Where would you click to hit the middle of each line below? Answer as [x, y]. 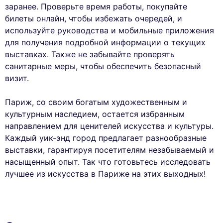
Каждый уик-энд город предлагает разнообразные [106, 138]
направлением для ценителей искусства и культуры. [109, 126]
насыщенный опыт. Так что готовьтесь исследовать [108, 162]
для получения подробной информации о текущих [105, 43]
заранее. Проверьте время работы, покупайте [96, 7]
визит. [17, 78]
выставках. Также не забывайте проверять [90, 55]
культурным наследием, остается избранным [95, 114]
